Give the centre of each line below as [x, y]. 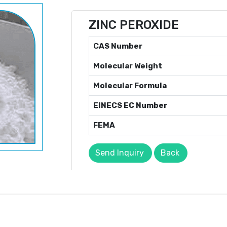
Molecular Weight [128, 66]
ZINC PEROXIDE [134, 25]
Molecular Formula [130, 86]
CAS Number [118, 46]
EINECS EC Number [130, 105]
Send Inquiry [120, 153]
